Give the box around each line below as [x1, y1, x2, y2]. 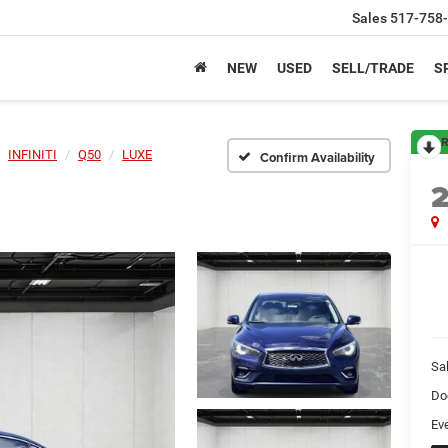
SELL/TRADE [332, 60, 414, 77]
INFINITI [8, 147, 57, 162]
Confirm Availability [260, 147, 375, 167]
